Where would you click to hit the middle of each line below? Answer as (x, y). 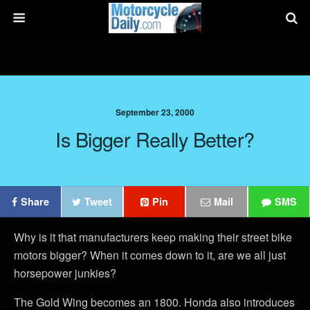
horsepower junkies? (65, 273)
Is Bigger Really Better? (155, 139)
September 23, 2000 (155, 112)
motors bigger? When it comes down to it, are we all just (150, 255)
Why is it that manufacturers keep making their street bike (153, 237)
